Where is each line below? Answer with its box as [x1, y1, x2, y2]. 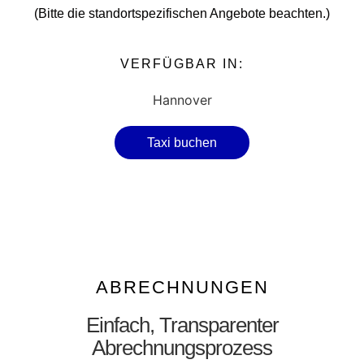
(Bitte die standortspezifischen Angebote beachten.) [34, 6, 330, 21]
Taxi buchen [147, 135, 217, 149]
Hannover [152, 91, 212, 108]
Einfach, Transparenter [85, 312, 279, 337]
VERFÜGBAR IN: [120, 56, 244, 71]
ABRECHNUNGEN [95, 276, 269, 297]
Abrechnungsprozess [92, 335, 272, 360]
